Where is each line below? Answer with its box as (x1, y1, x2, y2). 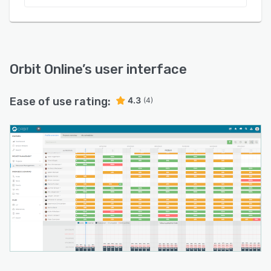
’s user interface (82, 61, 187, 77)
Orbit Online (10, 61, 82, 77)
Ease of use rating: (10, 95, 111, 108)
